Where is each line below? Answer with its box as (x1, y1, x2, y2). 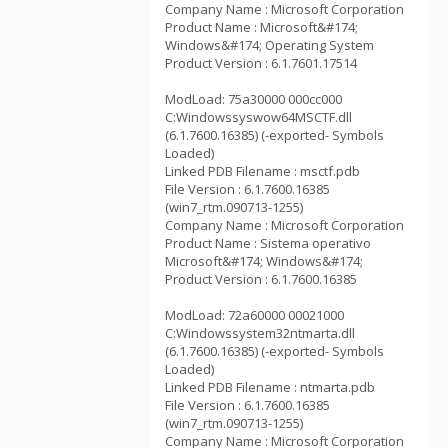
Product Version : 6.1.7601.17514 (165, 54, 357, 72)
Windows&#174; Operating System (165, 36, 374, 54)
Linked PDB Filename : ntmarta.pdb (165, 378, 375, 396)
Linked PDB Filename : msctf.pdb (165, 162, 360, 180)
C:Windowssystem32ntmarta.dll (165, 324, 355, 342)
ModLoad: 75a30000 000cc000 (165, 90, 342, 108)
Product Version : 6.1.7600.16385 (165, 270, 357, 288)
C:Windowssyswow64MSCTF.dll (165, 108, 352, 126)
